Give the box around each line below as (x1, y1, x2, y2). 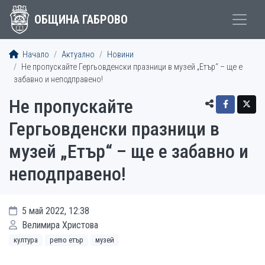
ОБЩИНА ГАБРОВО (34, 12, 128, 27)
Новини (107, 50, 134, 60)
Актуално (62, 50, 95, 60)
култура (14, 235, 38, 244)
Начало (21, 50, 49, 60)
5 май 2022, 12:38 (20, 205, 89, 216)
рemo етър (50, 235, 83, 244)
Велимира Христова (20, 219, 98, 231)
